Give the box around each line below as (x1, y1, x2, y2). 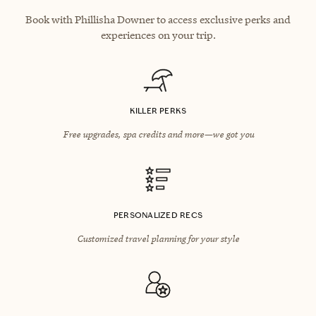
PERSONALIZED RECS (113, 209, 203, 220)
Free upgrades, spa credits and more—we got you (62, 128, 254, 140)
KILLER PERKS (129, 105, 187, 116)
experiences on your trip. (100, 28, 216, 42)
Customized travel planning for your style (77, 232, 239, 244)
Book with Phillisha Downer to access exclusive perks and (25, 12, 291, 26)
